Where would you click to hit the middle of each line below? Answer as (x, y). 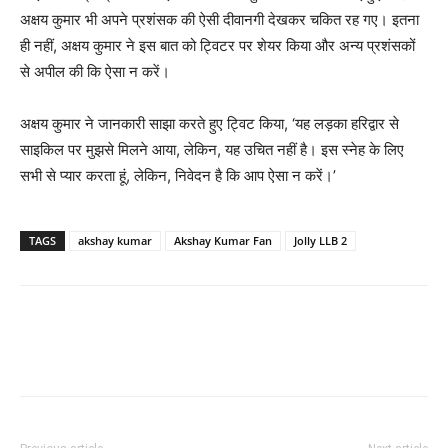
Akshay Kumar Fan (223, 241)
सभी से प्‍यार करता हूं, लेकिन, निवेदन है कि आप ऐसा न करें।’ (178, 176)
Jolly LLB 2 (320, 241)
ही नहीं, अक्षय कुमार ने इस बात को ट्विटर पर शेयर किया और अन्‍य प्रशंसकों (217, 46)
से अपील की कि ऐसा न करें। (95, 72)
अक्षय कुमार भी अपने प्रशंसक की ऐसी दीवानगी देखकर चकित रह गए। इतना (219, 20)
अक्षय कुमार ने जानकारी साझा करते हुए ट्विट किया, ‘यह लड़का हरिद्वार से (209, 124)
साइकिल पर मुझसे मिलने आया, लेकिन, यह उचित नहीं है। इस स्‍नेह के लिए (212, 150)
